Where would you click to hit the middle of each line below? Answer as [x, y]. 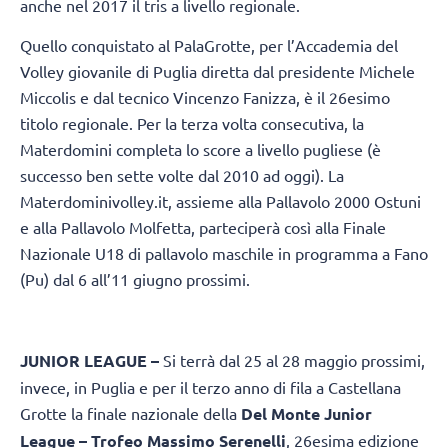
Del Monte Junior [306, 414]
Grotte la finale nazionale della [130, 413]
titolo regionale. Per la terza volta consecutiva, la [192, 123]
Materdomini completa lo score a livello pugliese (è [200, 149]
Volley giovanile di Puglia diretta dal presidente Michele [217, 71]
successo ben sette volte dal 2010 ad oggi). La [182, 175]
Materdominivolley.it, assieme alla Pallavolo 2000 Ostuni [220, 201]
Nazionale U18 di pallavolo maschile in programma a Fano [224, 253]
